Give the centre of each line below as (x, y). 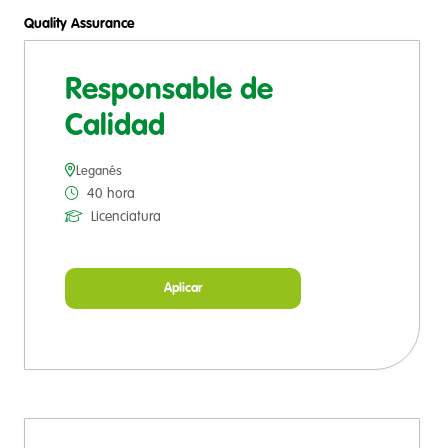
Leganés (99, 172)
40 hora (111, 194)
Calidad (115, 127)
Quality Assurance (79, 24)
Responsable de (169, 91)
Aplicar (183, 289)
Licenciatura (126, 217)
